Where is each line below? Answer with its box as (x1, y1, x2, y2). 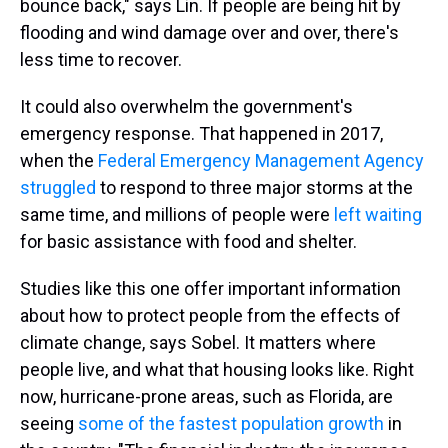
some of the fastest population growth (78, 413, 384, 434)
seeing (20, 413, 78, 434)
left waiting (334, 204, 422, 225)
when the (20, 150, 98, 171)
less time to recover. (20, 49, 182, 70)
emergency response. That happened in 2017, (20, 123, 383, 144)
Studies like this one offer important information (20, 278, 401, 299)
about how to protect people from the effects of (20, 305, 401, 326)
